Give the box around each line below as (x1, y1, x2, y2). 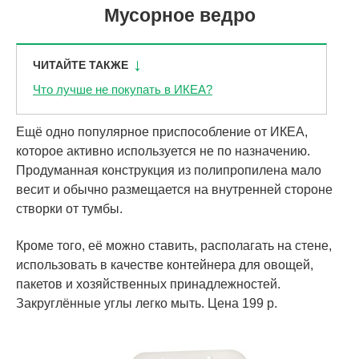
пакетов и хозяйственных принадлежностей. (16, 277, 280, 292)
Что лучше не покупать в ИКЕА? (33, 83, 212, 97)
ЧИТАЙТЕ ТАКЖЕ (33, 58, 128, 72)
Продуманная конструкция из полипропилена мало (16, 163, 321, 178)
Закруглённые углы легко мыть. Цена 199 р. (16, 296, 277, 311)
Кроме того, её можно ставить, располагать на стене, (16, 239, 332, 253)
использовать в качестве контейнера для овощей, (16, 258, 313, 272)
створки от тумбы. (16, 202, 123, 216)
